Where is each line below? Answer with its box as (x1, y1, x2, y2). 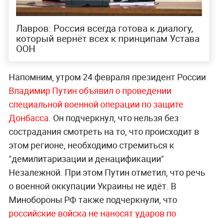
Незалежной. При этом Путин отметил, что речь (8, 166, 205, 179)
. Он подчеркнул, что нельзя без (48, 112, 179, 124)
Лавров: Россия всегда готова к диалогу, (16, 22, 193, 35)
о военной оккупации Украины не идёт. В (8, 180, 176, 192)
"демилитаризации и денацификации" (8, 153, 164, 165)
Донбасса (8, 112, 49, 124)
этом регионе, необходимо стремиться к (8, 139, 174, 151)
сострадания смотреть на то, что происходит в (8, 126, 199, 138)
